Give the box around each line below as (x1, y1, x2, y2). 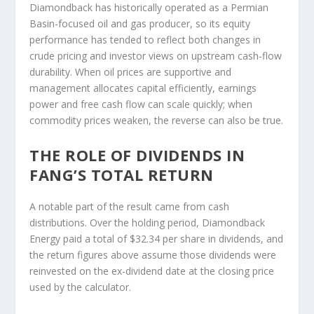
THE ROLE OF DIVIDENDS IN (29, 144, 245, 166)
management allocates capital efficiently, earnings (29, 81, 257, 95)
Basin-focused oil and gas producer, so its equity (29, 17, 251, 31)
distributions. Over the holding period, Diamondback (29, 216, 266, 230)
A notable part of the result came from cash (29, 200, 230, 214)
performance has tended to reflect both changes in (29, 33, 261, 47)
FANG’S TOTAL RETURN (29, 164, 214, 186)
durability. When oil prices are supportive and (29, 65, 232, 79)
